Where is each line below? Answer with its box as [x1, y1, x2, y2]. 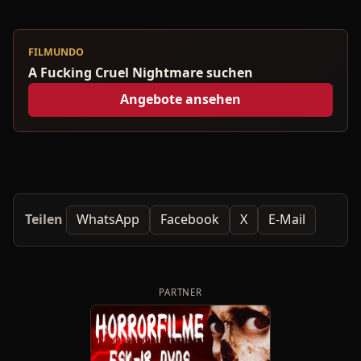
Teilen [25, 210, 63, 229]
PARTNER [158, 285, 203, 298]
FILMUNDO [28, 44, 84, 59]
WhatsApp [77, 210, 139, 229]
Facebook [160, 210, 219, 229]
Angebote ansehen [120, 90, 241, 109]
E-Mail [268, 210, 305, 229]
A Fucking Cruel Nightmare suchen [28, 63, 253, 81]
